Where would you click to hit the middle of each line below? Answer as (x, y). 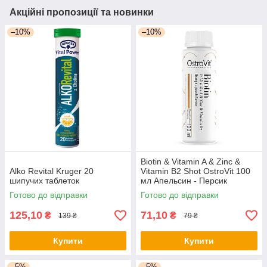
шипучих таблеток (44, 181)
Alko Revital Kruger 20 (52, 171)
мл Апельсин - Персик (184, 181)
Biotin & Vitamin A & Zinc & (190, 162)
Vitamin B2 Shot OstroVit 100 (195, 171)
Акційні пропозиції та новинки (82, 13)
